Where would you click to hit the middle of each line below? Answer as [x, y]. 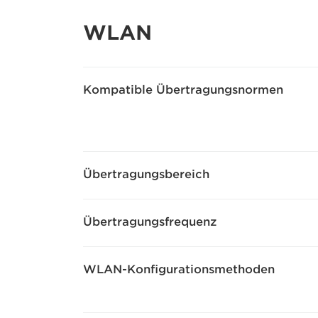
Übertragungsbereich [146, 175]
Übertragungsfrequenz [150, 222]
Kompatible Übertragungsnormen [183, 90]
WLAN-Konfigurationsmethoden [179, 270]
